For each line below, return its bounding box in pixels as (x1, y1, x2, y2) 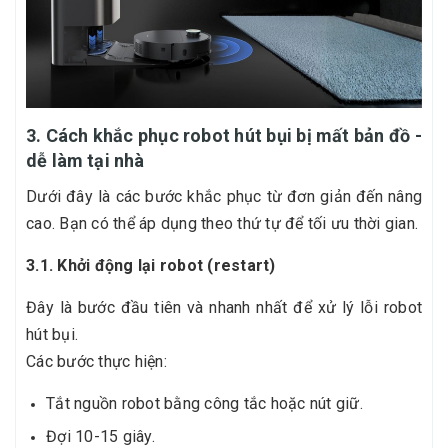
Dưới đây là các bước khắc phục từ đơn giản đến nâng (26, 187, 422, 207)
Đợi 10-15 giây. (46, 426, 155, 446)
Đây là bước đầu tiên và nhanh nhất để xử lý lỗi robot (26, 298, 422, 318)
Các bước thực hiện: (26, 352, 167, 372)
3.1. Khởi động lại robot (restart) (26, 256, 276, 276)
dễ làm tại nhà (26, 150, 145, 172)
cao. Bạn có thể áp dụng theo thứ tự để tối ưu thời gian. (26, 214, 418, 234)
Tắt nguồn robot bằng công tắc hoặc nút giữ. (46, 394, 363, 414)
